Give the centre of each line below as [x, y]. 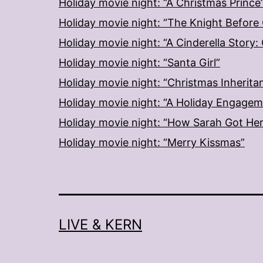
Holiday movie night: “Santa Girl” [139, 63]
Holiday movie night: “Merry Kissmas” [152, 142]
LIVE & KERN [100, 225]
